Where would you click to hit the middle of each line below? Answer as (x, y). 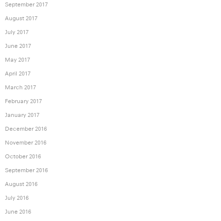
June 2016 (18, 212)
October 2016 (23, 157)
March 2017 (20, 88)
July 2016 (17, 198)
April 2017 (18, 74)
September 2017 (26, 5)
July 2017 (17, 32)
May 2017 (18, 60)
